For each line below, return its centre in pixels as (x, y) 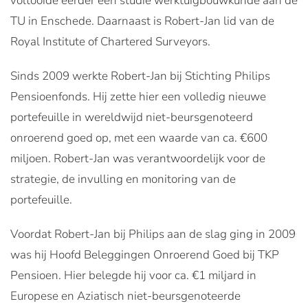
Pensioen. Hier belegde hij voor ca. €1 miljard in (133, 275)
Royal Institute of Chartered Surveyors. (110, 42)
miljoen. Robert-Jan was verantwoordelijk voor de (138, 158)
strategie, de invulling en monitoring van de (123, 179)
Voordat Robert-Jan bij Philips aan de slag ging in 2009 (153, 234)
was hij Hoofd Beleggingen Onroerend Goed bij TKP (145, 255)
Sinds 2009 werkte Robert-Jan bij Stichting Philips (140, 76)
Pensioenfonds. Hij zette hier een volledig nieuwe (138, 97)
